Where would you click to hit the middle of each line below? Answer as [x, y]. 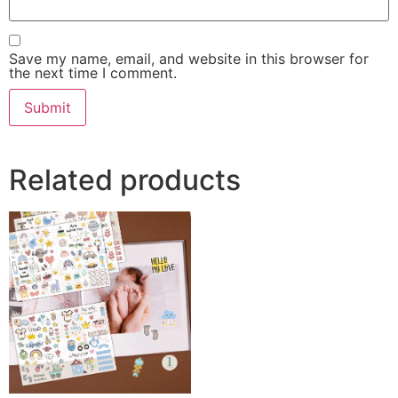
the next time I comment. [93, 72]
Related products [125, 179]
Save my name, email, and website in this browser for [189, 58]
